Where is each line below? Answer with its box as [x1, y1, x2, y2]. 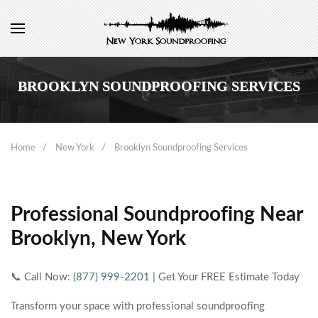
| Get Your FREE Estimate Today [150, 272, 300, 283]
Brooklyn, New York [11, 229, 186, 248]
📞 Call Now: [11, 272, 73, 283]
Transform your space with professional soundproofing [11, 301, 265, 312]
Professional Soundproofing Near [11, 204, 302, 224]
